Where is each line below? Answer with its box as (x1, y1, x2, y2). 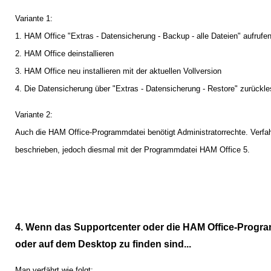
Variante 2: (15, 110, 53, 120)
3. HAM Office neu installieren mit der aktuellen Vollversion (15, 66, 221, 76)
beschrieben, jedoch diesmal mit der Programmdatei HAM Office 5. (15, 145, 250, 155)
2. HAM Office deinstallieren (15, 48, 114, 58)
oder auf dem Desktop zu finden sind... (15, 238, 191, 249)
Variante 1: (15, 13, 53, 23)
